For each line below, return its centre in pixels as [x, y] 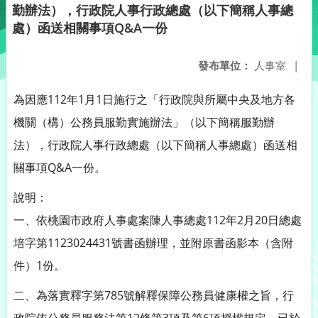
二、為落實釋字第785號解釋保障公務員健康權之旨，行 [154, 295]
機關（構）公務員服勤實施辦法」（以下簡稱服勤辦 [144, 122]
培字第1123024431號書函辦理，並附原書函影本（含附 [153, 243]
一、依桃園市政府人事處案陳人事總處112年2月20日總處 [158, 220]
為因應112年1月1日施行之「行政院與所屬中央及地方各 [154, 99]
